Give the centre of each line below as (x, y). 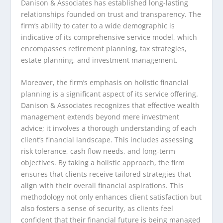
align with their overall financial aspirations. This (103, 186)
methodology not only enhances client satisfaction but (111, 197)
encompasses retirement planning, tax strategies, (104, 48)
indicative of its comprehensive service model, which (109, 37)
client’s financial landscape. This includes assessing (107, 140)
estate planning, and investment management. (100, 60)
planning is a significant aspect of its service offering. (110, 94)
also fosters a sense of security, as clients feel (97, 209)
